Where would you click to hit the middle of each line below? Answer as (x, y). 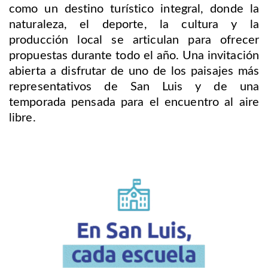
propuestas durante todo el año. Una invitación (134, 56)
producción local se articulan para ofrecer (134, 40)
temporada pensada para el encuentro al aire (134, 103)
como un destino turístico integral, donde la (134, 9)
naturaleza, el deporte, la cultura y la (134, 25)
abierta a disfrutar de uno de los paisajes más (134, 71)
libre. (22, 118)
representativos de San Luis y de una (134, 87)
